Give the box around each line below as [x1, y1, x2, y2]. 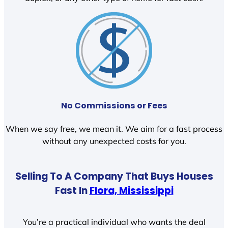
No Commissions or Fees [61, 99, 167, 111]
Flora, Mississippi [89, 183, 174, 197]
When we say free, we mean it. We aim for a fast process [6, 124, 222, 134]
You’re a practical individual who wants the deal [22, 216, 206, 227]
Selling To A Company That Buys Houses [15, 169, 213, 183]
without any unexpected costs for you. [42, 136, 186, 147]
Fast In [54, 183, 90, 197]
